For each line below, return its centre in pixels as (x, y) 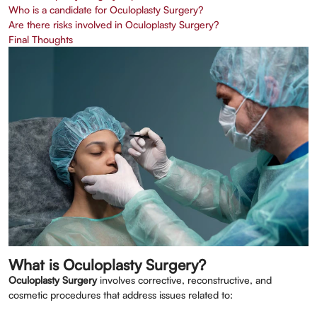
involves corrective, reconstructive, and (184, 280)
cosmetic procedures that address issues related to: (121, 295)
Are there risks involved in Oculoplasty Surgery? (114, 24)
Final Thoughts (41, 39)
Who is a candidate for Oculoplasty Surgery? (106, 10)
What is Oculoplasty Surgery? (107, 265)
